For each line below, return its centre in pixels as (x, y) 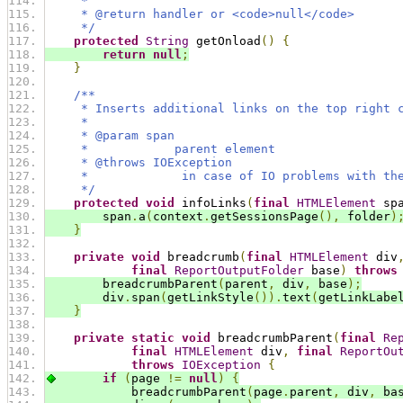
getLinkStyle (210, 298)
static (153, 338)
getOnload (225, 41)
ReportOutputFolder (239, 271)
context (178, 217)
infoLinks (210, 203)
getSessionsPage (264, 217)
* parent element (160, 149)
